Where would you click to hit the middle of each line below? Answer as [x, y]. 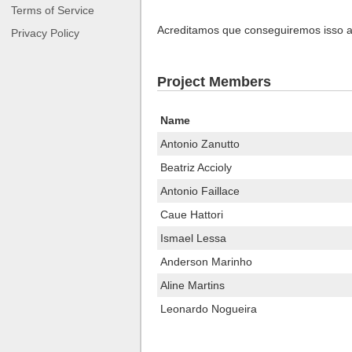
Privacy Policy [45, 33]
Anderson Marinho [206, 262]
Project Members [214, 82]
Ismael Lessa [193, 238]
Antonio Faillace [200, 191]
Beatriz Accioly [196, 167]
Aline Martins [192, 285]
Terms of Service [53, 10]
